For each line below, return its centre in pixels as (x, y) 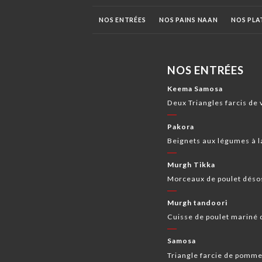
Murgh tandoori (198, 203)
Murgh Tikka (192, 165)
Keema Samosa (195, 88)
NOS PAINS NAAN (189, 20)
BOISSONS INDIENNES (136, 48)
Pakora (181, 126)
